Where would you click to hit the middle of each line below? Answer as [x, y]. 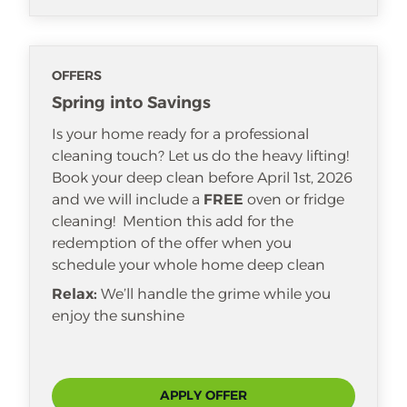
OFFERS [77, 75]
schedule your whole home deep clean [189, 265]
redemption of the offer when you [172, 243]
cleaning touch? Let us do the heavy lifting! [200, 156]
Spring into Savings [131, 103]
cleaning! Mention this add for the [173, 221]
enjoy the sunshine [118, 316]
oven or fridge [294, 199]
